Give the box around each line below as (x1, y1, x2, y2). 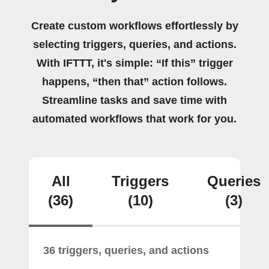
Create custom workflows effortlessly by (31, 20, 238, 32)
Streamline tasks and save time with (42, 94, 227, 106)
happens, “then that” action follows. (42, 76, 227, 88)
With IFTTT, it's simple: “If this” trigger (36, 57, 233, 69)
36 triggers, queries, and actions (43, 244, 209, 256)
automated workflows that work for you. (32, 113, 237, 125)
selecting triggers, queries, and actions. (32, 38, 237, 50)
